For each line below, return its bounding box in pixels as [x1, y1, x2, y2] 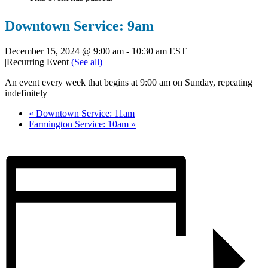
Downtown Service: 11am [33, 108, 135, 118]
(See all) [71, 56, 102, 67]
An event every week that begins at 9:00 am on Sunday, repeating [5, 77, 252, 87]
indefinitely [5, 87, 47, 98]
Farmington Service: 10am [29, 118, 131, 129]
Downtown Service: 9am [5, 18, 154, 33]
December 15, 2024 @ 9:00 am [5, 45, 124, 56]
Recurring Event [7, 56, 71, 67]
